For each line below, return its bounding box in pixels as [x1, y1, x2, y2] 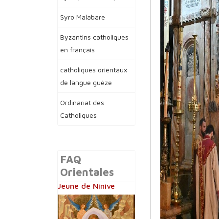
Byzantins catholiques [60, 33, 129, 41]
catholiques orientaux [60, 66, 127, 74]
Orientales [60, 166, 114, 178]
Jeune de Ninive [58, 181, 115, 190]
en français [60, 45, 95, 54]
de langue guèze [60, 78, 112, 87]
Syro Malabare [60, 13, 105, 21]
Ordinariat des [60, 98, 104, 107]
